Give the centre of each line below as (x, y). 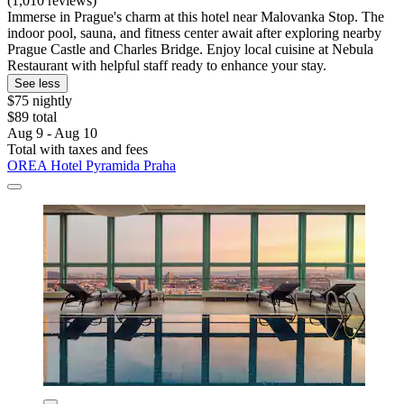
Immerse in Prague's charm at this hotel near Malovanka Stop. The (196, 16)
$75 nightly (40, 100)
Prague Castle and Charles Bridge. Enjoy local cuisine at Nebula (190, 49)
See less (37, 83)
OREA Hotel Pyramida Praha (92, 165)
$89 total (32, 116)
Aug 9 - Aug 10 (52, 133)
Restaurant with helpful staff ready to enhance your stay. (167, 65)
